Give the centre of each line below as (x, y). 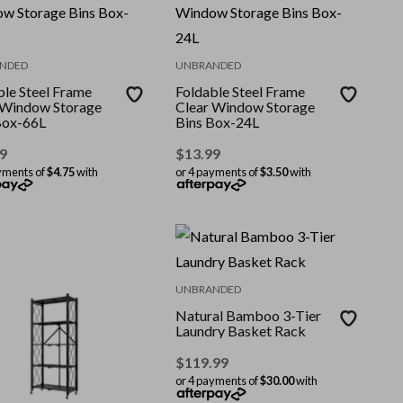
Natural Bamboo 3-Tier (249, 316)
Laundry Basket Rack (241, 331)
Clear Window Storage (246, 106)
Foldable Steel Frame (241, 91)
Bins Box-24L (218, 121)
